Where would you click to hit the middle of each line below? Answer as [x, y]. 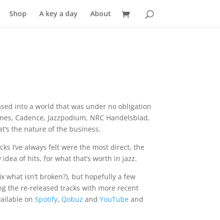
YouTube [114, 199]
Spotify [46, 199]
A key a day [58, 14]
